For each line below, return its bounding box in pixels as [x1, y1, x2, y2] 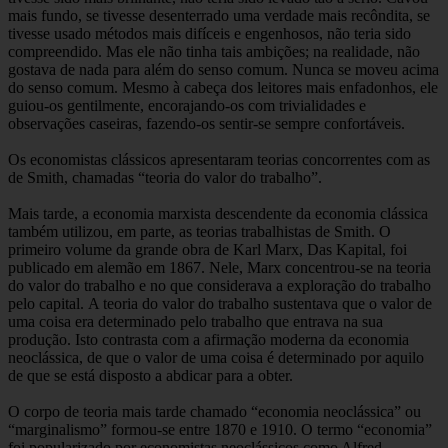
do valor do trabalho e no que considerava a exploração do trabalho [8, 276, 431, 294]
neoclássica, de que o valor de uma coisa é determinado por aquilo [8, 348, 424, 366]
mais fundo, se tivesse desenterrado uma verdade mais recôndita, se [8, 6, 430, 24]
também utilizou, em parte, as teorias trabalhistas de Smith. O [8, 222, 391, 240]
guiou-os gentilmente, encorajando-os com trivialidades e [8, 96, 366, 114]
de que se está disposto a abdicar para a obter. [8, 366, 293, 384]
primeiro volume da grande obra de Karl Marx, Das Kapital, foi [8, 240, 407, 258]
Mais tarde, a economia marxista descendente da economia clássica [8, 204, 428, 222]
